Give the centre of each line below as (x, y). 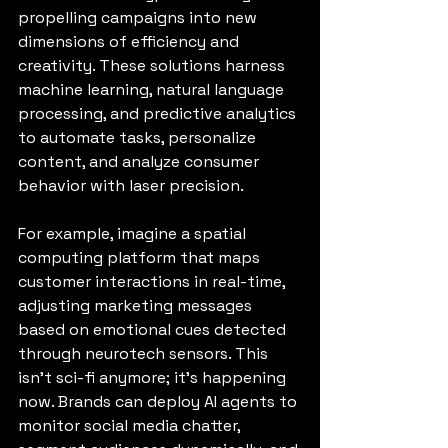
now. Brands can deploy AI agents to (159, 401)
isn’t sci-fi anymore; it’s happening (154, 377)
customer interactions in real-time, (153, 281)
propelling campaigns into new (139, 17)
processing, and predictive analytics (159, 113)
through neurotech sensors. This (145, 353)
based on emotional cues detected (154, 329)
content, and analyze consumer (140, 161)
